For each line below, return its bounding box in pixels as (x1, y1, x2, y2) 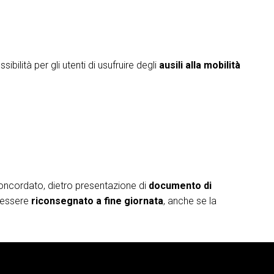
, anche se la (163, 194, 217, 207)
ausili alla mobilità (159, 59, 240, 71)
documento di (149, 179, 212, 191)
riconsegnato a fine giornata (29, 194, 163, 207)
